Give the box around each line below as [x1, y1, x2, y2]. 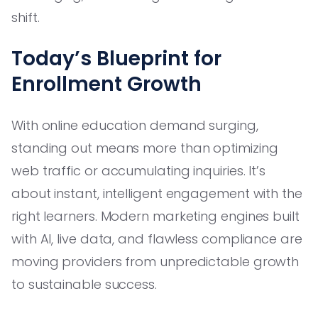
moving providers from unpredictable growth [11, 252, 300, 270]
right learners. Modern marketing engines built [11, 207, 300, 225]
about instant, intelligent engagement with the [11, 184, 302, 202]
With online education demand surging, [11, 116, 258, 134]
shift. [11, 8, 40, 26]
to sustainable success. [11, 275, 157, 293]
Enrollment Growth [11, 70, 202, 98]
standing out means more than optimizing [11, 138, 278, 157]
